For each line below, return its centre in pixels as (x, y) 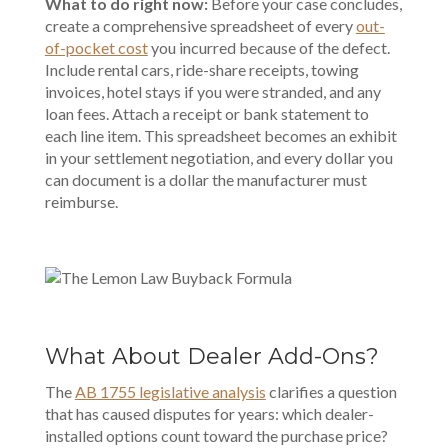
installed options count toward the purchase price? (216, 435)
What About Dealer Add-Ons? (211, 356)
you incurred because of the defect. (268, 47)
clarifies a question (331, 391)
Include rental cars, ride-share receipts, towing (201, 69)
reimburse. (81, 201)
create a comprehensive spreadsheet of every (200, 25)
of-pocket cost (96, 47)
